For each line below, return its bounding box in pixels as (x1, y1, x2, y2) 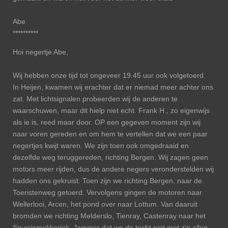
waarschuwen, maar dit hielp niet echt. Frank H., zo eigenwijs (13, 106, 210, 115)
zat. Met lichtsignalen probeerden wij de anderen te (13, 95, 178, 103)
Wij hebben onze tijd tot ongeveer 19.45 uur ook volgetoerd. (13, 71, 206, 79)
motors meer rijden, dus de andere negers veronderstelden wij (13, 165, 214, 173)
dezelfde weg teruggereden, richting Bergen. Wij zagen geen (13, 153, 208, 161)
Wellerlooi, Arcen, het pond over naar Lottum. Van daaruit (13, 200, 197, 208)
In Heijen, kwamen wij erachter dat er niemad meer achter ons (13, 83, 213, 91)
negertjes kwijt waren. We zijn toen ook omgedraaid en (13, 141, 189, 150)
